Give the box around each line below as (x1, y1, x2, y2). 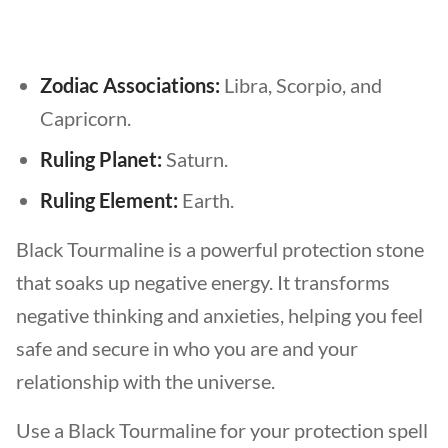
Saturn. (162, 147, 228, 171)
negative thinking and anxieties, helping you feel (16, 303, 423, 327)
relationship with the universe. (16, 369, 279, 393)
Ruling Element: (40, 188, 178, 212)
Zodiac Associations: (40, 73, 220, 97)
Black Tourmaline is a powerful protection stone (16, 237, 424, 261)
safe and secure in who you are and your (16, 336, 358, 360)
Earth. (178, 188, 234, 212)
